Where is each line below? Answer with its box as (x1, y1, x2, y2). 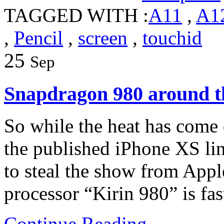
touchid (142, 26, 202, 48)
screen (78, 26, 127, 48)
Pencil (14, 26, 63, 48)
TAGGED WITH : (4, 4, 148, 26)
